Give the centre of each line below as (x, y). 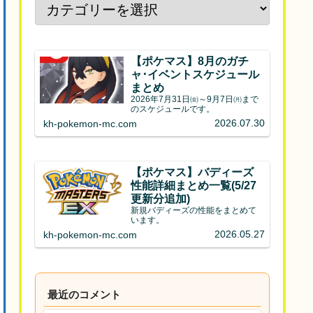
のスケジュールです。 (173, 109)
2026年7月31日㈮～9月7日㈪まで (195, 99)
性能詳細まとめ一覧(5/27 (194, 185)
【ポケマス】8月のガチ (190, 60)
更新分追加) (161, 198)
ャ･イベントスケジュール (195, 74)
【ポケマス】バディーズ (192, 172)
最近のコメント (84, 294)
